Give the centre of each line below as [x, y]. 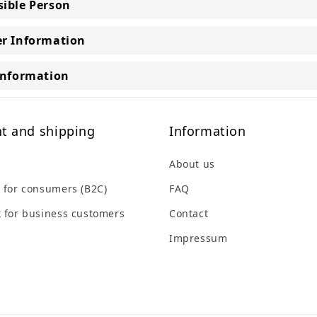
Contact [189, 213]
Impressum [198, 238]
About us [192, 164]
